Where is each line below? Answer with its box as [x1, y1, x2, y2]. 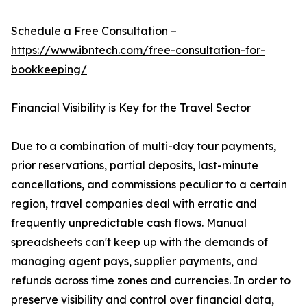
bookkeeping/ [11, 62, 87, 77]
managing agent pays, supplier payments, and [11, 254, 258, 269]
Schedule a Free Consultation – [11, 24, 177, 38]
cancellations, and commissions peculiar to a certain [11, 177, 287, 192]
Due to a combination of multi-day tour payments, [11, 139, 276, 153]
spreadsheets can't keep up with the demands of [11, 235, 268, 249]
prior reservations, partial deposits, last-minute [11, 158, 258, 173]
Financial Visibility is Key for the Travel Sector [11, 101, 251, 115]
